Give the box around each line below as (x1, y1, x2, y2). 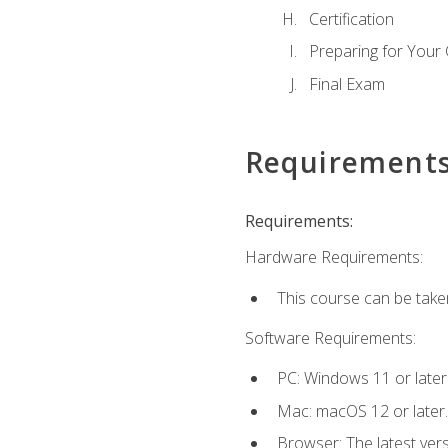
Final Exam (308, 72, 385, 95)
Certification (308, 7, 394, 30)
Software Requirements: (244, 327, 416, 349)
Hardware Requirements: (244, 246, 423, 269)
